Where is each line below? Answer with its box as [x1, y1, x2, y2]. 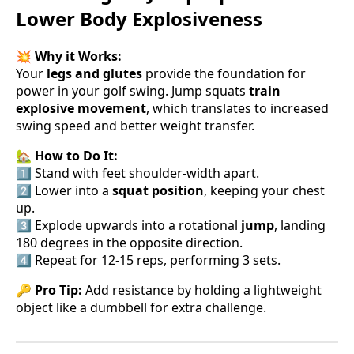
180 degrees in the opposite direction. [16, 233, 243, 251]
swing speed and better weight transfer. [16, 116, 254, 134]
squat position [112, 181, 204, 199]
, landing [274, 216, 326, 234]
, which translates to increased [146, 99, 329, 117]
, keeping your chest [204, 181, 325, 199]
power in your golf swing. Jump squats [16, 81, 249, 100]
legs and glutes [47, 64, 142, 82]
